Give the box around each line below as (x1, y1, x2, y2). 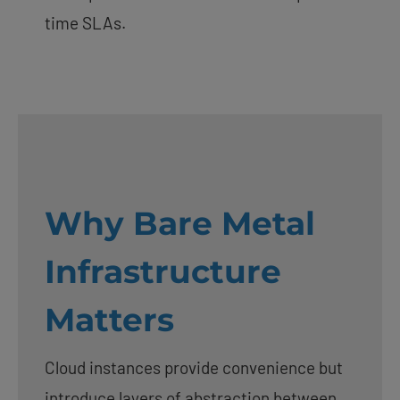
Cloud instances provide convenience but (45, 356, 343, 378)
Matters (45, 299, 174, 339)
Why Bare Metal (45, 203, 315, 243)
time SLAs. (45, 12, 126, 33)
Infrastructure (45, 251, 281, 291)
